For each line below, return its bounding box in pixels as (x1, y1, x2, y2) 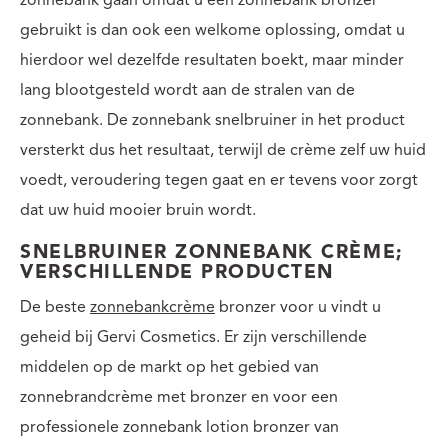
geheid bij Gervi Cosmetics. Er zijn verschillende (20, 329, 367, 346)
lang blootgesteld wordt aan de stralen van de (20, 82, 355, 99)
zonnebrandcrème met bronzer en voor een (20, 389, 338, 406)
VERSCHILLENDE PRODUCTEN (20, 263, 334, 283)
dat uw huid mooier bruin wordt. (20, 202, 256, 219)
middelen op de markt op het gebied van (20, 359, 319, 376)
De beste (20, 299, 90, 316)
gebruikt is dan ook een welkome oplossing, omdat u (20, 22, 405, 39)
